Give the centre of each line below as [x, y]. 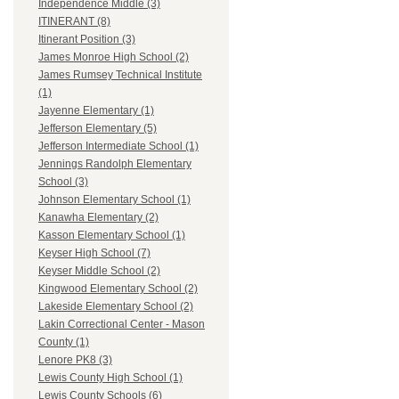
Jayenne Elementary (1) [96, 111]
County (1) [64, 342]
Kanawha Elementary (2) [98, 218]
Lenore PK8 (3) [75, 360]
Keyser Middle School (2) [99, 271]
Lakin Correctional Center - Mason [122, 325]
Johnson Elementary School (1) [114, 200]
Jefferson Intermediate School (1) [118, 147]
